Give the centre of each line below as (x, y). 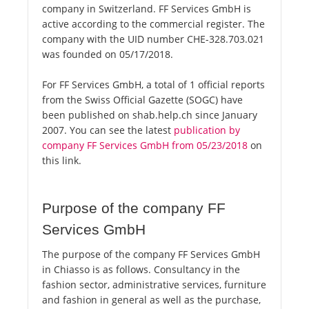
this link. (62, 161)
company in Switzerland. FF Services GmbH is (147, 9)
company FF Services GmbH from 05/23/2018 (145, 146)
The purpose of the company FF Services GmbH (151, 255)
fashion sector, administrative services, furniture (154, 285)
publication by (207, 130)
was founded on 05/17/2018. (108, 54)
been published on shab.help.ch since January (150, 115)
